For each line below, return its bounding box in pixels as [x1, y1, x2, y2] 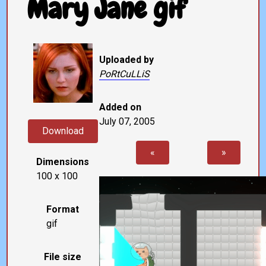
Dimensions [36, 156, 90, 168]
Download [42, 125, 84, 137]
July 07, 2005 [99, 116, 155, 128]
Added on [99, 102, 141, 113]
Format [46, 204, 80, 216]
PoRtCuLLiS [99, 68, 150, 80]
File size [44, 251, 82, 263]
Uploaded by [99, 54, 154, 66]
